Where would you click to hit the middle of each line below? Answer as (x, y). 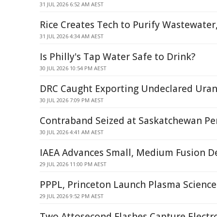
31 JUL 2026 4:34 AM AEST (72, 36)
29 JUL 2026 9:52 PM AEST (72, 196)
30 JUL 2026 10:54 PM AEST (73, 68)
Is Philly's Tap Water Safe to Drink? (117, 57)
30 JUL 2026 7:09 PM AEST (72, 100)
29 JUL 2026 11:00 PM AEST (73, 164)
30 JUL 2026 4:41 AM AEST (72, 132)
